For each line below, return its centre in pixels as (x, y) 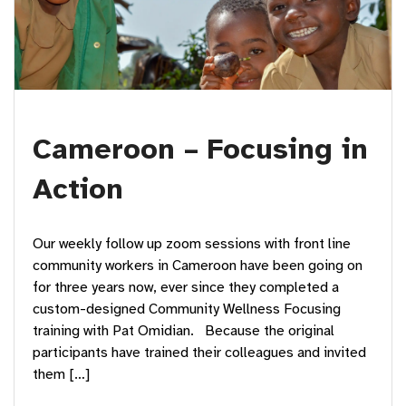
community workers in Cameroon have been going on (198, 266)
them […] (61, 375)
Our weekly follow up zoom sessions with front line (192, 244)
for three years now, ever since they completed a (186, 288)
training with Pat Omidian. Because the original (184, 331)
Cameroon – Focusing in (200, 150)
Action (78, 189)
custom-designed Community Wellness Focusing (187, 309)
